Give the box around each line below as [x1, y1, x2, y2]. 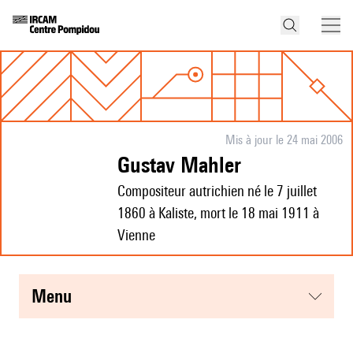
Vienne [117, 226, 155, 244]
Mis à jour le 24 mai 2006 [225, 132, 343, 148]
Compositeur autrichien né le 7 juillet [117, 182, 317, 200]
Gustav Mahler [130, 151, 241, 178]
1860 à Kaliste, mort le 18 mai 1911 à [117, 204, 319, 222]
